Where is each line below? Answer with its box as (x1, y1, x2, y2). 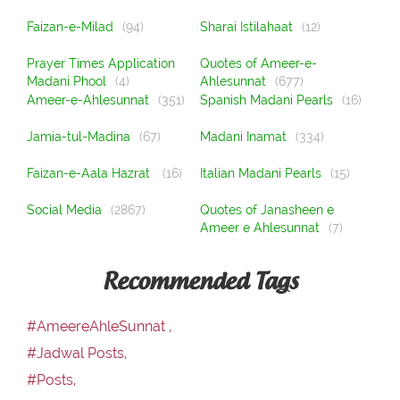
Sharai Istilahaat (200, 20, 294, 35)
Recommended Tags (102, 271, 298, 293)
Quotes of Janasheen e (200, 203, 335, 218)
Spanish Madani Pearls (200, 93, 334, 108)
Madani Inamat (200, 129, 287, 145)
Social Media (27, 203, 102, 218)
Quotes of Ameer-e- (200, 56, 318, 71)
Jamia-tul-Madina (27, 129, 130, 145)
